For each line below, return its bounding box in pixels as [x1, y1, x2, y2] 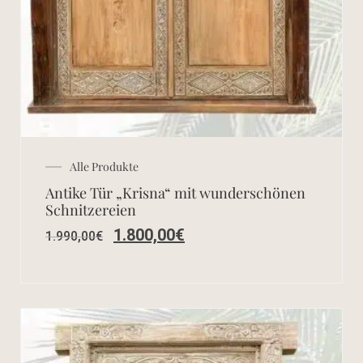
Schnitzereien [45, 200, 136, 220]
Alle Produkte [70, 159, 139, 175]
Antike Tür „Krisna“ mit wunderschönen [45, 183, 305, 203]
